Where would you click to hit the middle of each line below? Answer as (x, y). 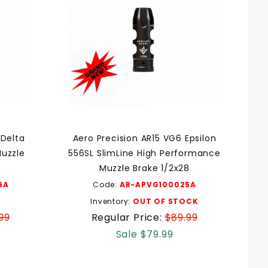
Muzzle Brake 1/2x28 (144, 168)
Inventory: (112, 202)
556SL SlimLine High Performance (144, 153)
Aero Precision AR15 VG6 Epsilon (144, 138)
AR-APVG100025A (158, 185)
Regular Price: (128, 218)
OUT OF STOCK (166, 202)
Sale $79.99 (144, 234)
